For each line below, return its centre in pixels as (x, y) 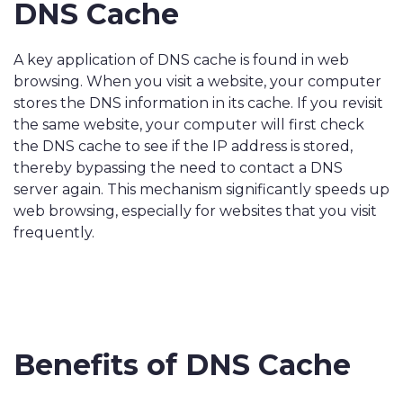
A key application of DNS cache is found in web (181, 60)
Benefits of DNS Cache (182, 365)
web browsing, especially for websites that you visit (195, 211)
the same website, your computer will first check (189, 125)
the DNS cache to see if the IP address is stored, (183, 146)
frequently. (54, 233)
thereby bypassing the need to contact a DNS (178, 168)
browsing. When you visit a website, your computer (197, 81)
